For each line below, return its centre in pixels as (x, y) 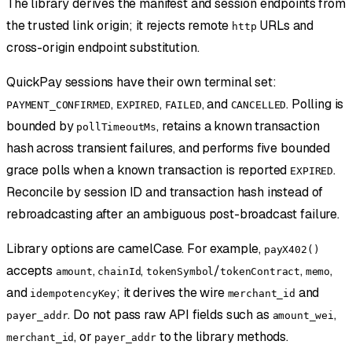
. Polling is (315, 104)
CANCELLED (258, 104)
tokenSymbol (180, 271)
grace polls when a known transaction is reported (148, 170)
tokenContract (260, 271)
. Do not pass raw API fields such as (170, 314)
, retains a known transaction (238, 126)
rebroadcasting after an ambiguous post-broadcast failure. (173, 214)
